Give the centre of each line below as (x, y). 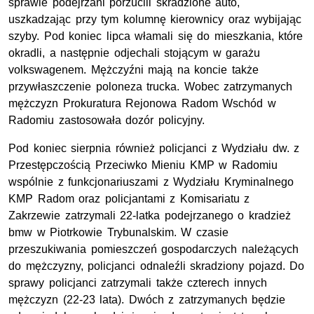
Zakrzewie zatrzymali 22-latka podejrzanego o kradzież (150, 216)
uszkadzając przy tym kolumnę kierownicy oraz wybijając (155, 20)
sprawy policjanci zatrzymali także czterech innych (138, 283)
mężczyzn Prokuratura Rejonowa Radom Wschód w (142, 104)
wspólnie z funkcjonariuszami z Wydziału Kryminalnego (151, 182)
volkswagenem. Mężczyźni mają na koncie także (134, 70)
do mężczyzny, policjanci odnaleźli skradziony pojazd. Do (157, 266)
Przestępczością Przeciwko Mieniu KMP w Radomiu (143, 165)
